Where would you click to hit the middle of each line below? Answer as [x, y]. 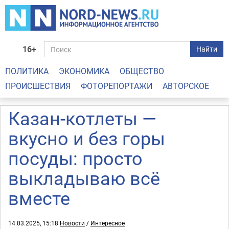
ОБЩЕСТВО [142, 71]
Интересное [108, 223]
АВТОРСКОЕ [186, 86]
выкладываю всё [84, 178]
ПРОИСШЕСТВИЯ [38, 86]
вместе [39, 198]
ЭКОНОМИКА [84, 71]
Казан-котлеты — [82, 118]
